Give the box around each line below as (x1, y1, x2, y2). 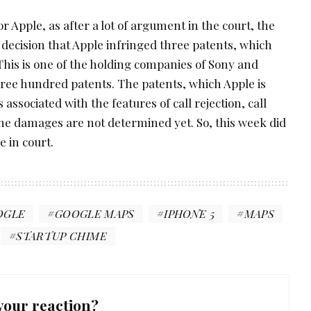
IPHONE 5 (164, 205, 215, 221)
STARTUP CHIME (16, 228, 107, 243)
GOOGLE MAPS (54, 205, 135, 221)
